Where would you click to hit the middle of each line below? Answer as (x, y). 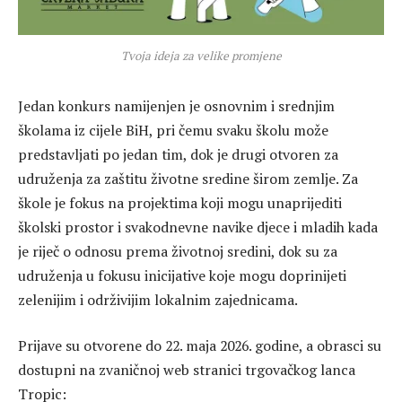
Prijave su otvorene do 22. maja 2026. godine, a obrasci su (200, 346)
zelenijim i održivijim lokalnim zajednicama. (158, 299)
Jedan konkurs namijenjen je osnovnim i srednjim (176, 105)
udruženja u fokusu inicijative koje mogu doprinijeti (182, 275)
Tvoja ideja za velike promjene (201, 55)
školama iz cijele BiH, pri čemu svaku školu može (173, 130)
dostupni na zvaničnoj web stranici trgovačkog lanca (187, 370)
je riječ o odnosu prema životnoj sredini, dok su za (178, 251)
